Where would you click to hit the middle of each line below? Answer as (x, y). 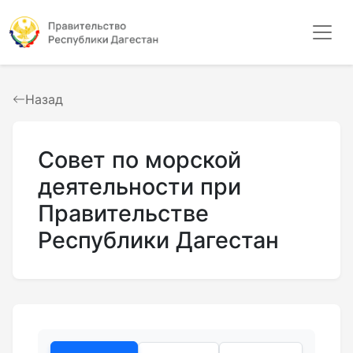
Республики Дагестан (158, 240)
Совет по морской (139, 160)
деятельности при (139, 186)
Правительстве (123, 213)
